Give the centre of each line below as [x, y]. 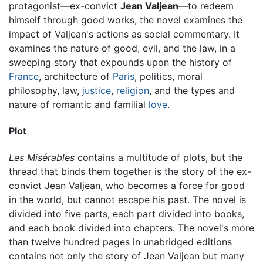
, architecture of [76, 76]
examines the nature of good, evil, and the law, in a [122, 48]
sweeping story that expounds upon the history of [120, 62]
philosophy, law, [45, 90]
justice [97, 90]
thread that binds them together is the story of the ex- [130, 172]
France [24, 76]
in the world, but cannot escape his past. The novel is [127, 200]
